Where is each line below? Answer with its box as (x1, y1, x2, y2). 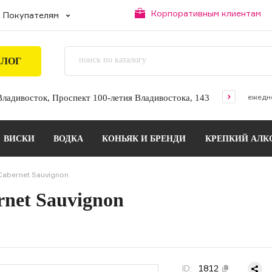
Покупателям (3, 10, 59, 20)
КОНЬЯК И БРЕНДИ (102, 134, 186, 143)
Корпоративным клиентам (151, 8, 261, 18)
